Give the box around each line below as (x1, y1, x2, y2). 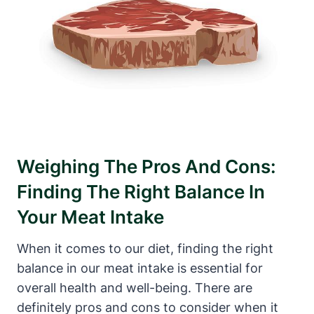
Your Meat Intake (17, 206, 164, 228)
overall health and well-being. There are (17, 280, 252, 296)
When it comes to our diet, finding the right (17, 241, 273, 257)
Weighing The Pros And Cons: (17, 156, 276, 178)
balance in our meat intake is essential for (17, 261, 263, 276)
